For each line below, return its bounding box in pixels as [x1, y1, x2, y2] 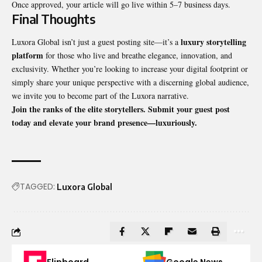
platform [12, 49, 43, 62]
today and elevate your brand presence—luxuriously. [12, 116, 197, 129]
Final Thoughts [12, 11, 95, 27]
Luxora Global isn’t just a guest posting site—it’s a [12, 36, 181, 48]
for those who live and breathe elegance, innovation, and [43, 50, 232, 61]
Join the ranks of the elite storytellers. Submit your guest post [12, 103, 230, 116]
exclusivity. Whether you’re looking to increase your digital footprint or [12, 63, 248, 75]
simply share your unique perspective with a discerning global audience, [12, 77, 249, 88]
